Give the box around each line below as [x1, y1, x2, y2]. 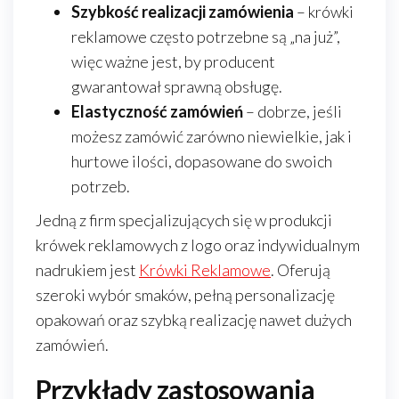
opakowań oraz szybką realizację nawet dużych [36, 310, 352, 330]
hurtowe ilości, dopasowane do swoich [71, 151, 332, 171]
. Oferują [271, 260, 330, 280]
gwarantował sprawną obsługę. [71, 77, 282, 96]
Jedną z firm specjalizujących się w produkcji [36, 210, 332, 230]
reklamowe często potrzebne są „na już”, [71, 27, 340, 46]
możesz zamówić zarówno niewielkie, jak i [71, 126, 352, 146]
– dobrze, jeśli [243, 102, 342, 121]
